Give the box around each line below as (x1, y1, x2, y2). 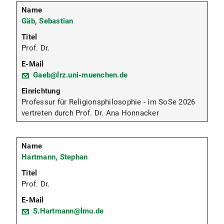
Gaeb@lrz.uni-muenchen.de (33, 70, 127, 80)
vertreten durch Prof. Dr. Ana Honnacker (21, 108, 159, 118)
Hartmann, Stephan (21, 152, 88, 162)
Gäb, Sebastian (21, 16, 73, 26)
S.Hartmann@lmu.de (33, 206, 104, 216)
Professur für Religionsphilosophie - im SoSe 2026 (21, 97, 195, 107)
